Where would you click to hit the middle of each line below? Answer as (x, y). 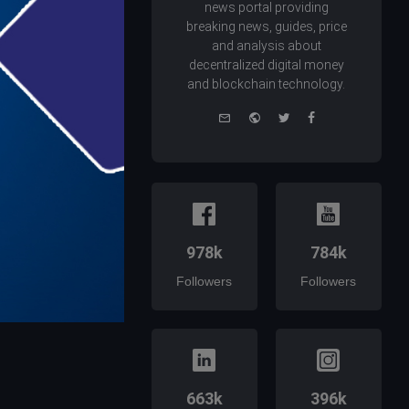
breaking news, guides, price (266, 27)
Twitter (309, 116)
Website (283, 116)
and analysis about (266, 46)
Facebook (343, 116)
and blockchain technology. (267, 84)
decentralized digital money (266, 65)
